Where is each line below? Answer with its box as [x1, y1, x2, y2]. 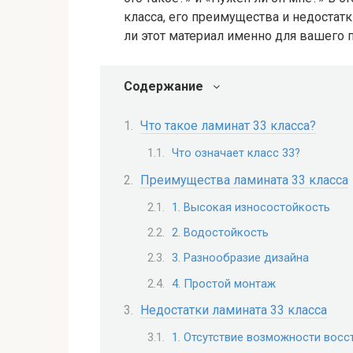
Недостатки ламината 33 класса [140, 302, 327, 318]
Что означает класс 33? [172, 146, 300, 161]
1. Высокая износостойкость [172, 199, 330, 214]
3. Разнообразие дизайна [172, 251, 309, 266]
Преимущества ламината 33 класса [140, 172, 348, 188]
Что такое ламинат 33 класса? [140, 118, 316, 134]
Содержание [124, 79, 203, 94]
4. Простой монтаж [172, 276, 276, 291]
